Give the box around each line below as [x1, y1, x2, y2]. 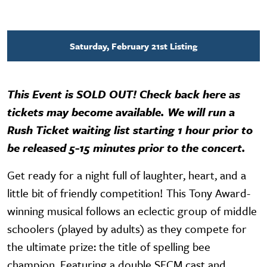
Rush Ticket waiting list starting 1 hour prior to [7, 121, 253, 138]
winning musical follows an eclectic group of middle [7, 202, 257, 219]
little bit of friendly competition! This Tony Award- [7, 184, 250, 201]
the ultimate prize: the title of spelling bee [7, 238, 210, 254]
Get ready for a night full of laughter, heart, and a [7, 166, 246, 183]
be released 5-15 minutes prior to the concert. [7, 139, 252, 156]
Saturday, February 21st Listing [70, 39, 197, 52]
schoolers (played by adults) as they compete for [7, 220, 247, 237]
